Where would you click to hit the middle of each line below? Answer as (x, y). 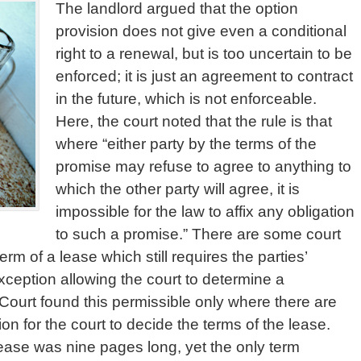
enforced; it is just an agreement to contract (204, 76)
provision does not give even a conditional (201, 31)
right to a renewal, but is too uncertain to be (204, 53)
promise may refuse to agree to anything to (203, 166)
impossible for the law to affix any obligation (205, 211)
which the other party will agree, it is (178, 189)
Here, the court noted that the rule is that (194, 121)
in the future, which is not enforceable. (186, 98)
